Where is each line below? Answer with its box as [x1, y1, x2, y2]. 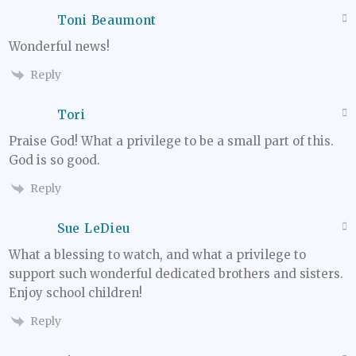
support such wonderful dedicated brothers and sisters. [9, 266, 343, 282]
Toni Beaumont [57, 12, 157, 28]
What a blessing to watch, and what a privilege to [9, 247, 306, 263]
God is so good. [9, 152, 100, 168]
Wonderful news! [9, 38, 110, 54]
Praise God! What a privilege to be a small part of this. [9, 133, 334, 149]
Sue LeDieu [57, 221, 130, 237]
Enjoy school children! [9, 285, 142, 301]
